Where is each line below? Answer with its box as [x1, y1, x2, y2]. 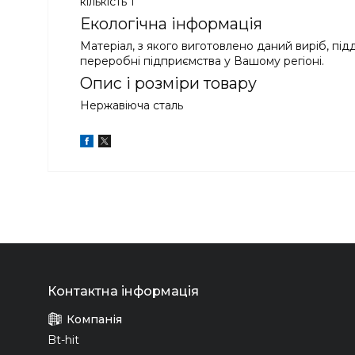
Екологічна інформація [80, 14, 262, 34]
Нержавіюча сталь [80, 98, 183, 113]
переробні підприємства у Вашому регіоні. [80, 54, 324, 69]
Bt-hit [48, 332, 79, 347]
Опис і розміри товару [80, 74, 257, 94]
